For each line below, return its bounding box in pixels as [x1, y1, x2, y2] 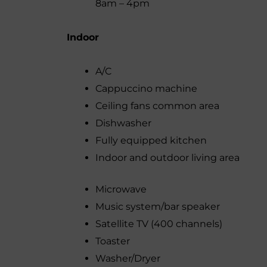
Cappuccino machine [95, 83, 197, 94]
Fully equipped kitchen [95, 135, 207, 146]
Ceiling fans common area [95, 100, 219, 111]
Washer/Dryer [95, 253, 160, 264]
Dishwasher [95, 117, 151, 129]
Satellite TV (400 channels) [95, 218, 222, 229]
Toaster [95, 235, 130, 247]
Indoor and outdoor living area [95, 152, 240, 163]
